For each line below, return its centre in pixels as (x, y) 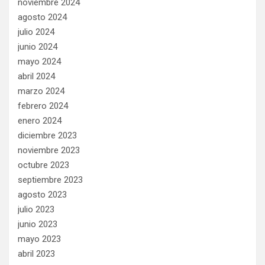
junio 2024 (38, 46)
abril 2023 (36, 253)
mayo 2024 (39, 61)
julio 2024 (36, 32)
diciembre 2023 (47, 135)
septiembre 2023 (50, 180)
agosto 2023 (42, 194)
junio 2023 (38, 224)
